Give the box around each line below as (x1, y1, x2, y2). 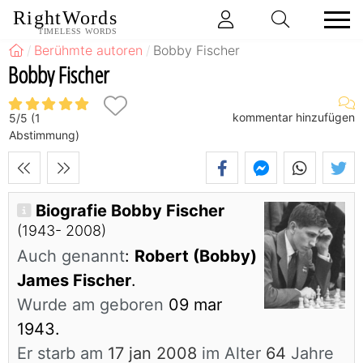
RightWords (13, 7, 117, 29)
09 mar (164, 295, 222, 315)
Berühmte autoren (34, 42, 143, 58)
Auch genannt (17, 246, 125, 267)
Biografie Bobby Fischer (36, 201, 224, 221)
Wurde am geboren (17, 295, 164, 315)
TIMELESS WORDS (37, 27, 117, 36)
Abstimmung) (9, 128, 79, 143)
